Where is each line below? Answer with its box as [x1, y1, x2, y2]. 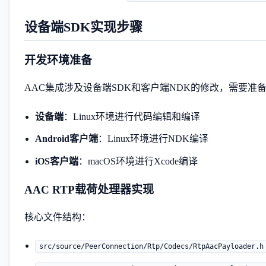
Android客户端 [34, 134, 98, 144]
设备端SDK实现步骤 [24, 19, 142, 34]
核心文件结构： [24, 211, 91, 222]
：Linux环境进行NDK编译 [97, 134, 208, 144]
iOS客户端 [34, 156, 78, 166]
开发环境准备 [24, 54, 92, 66]
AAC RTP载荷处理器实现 [24, 183, 154, 196]
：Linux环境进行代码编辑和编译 [63, 111, 200, 122]
